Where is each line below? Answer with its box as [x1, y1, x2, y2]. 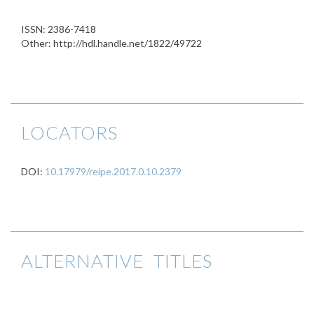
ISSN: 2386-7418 [21, 23, 96, 35]
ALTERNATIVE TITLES [21, 250, 212, 272]
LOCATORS [21, 121, 118, 144]
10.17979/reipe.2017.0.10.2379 [45, 165, 182, 177]
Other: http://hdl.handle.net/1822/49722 [21, 37, 202, 49]
